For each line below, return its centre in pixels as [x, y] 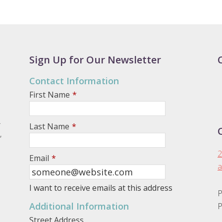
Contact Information [74, 81]
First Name [50, 94]
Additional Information [79, 206]
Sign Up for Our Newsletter [95, 59]
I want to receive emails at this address [101, 188]
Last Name [49, 126]
